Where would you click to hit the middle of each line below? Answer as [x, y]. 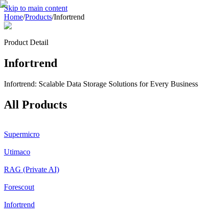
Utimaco [17, 152]
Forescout [19, 187]
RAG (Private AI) [32, 169]
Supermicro [22, 134]
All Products [35, 104]
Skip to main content [36, 8]
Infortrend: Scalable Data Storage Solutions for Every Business [101, 84]
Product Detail [26, 42]
